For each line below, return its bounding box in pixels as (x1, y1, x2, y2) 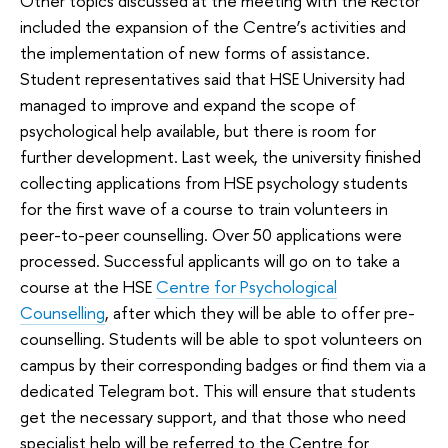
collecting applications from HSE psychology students (20, 171, 408, 195)
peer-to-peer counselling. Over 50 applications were (20, 223, 402, 247)
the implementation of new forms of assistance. (20, 41, 370, 65)
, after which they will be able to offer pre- (105, 301, 415, 325)
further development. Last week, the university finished (20, 145, 421, 169)
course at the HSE (20, 275, 156, 299)
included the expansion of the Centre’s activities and (20, 15, 406, 39)
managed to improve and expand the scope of (20, 93, 356, 117)
